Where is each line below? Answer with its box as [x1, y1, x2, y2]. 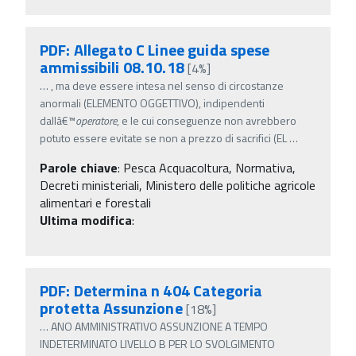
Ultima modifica [40, 210, 132, 230]
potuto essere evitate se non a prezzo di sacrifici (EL [40, 129, 287, 146]
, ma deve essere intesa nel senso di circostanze [51, 76, 284, 94]
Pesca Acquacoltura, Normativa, [123, 157, 296, 177]
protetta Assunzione [40, 295, 183, 320]
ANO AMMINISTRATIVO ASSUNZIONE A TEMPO [51, 317, 268, 335]
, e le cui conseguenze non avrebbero [117, 111, 296, 129]
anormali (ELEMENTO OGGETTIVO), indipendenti [40, 94, 265, 111]
